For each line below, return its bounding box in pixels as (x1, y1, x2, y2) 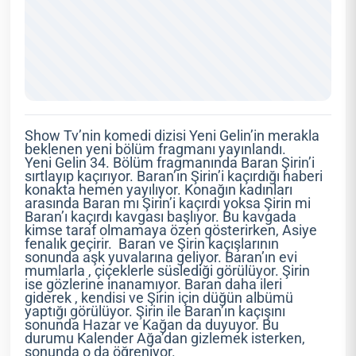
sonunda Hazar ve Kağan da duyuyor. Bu (25, 317, 280, 334)
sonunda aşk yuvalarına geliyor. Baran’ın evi (25, 250, 298, 266)
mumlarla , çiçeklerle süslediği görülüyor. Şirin (25, 263, 311, 280)
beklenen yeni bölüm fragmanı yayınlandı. (25, 141, 287, 158)
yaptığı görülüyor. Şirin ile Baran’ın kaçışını (25, 304, 286, 320)
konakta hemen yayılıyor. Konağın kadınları (25, 182, 293, 199)
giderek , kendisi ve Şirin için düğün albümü (25, 290, 294, 307)
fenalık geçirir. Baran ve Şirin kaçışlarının (25, 236, 280, 253)
